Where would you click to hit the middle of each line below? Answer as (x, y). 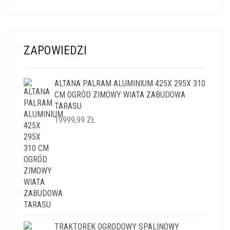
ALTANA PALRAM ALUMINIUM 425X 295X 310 (130, 83)
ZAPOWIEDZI (55, 50)
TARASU (68, 106)
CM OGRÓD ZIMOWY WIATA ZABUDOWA (120, 94)
